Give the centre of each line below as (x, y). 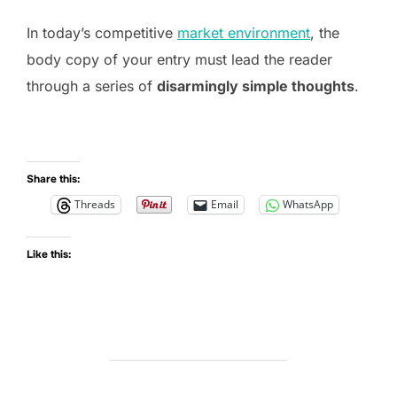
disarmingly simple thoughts (256, 86)
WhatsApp (308, 205)
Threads (95, 205)
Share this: (53, 179)
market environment (244, 32)
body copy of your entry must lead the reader (179, 59)
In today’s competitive (102, 32)
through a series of (92, 86)
